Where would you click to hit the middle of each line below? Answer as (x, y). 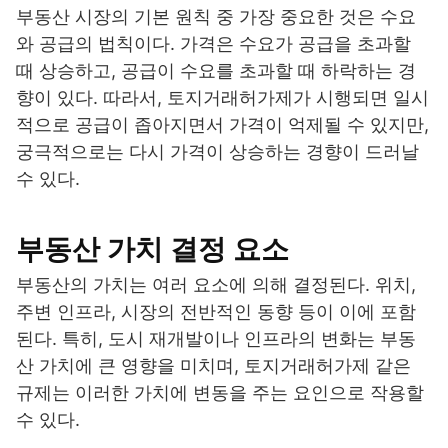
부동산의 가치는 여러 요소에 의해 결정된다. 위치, (216, 285)
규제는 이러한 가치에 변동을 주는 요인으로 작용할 (220, 393)
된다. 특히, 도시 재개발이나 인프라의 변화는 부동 (216, 339)
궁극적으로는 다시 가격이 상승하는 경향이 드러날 (217, 152)
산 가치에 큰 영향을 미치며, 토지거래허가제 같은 (213, 366)
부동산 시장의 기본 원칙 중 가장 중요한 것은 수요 (216, 17)
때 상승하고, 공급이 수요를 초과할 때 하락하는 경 (216, 71)
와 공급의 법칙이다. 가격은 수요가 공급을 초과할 (213, 44)
